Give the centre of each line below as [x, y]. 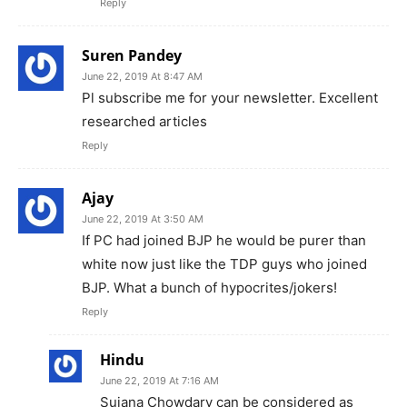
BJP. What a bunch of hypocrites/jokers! [209, 287]
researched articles [144, 121]
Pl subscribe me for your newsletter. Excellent [230, 97]
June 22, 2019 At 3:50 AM [143, 218]
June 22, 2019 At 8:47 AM [142, 76]
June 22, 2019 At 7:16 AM [159, 380]
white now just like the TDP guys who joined [224, 263]
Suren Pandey [132, 55]
